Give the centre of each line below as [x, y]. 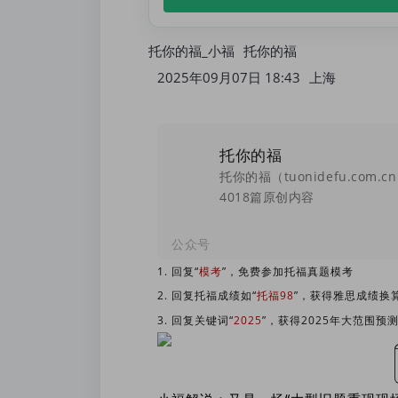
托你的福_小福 [191, 51]
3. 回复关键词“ [195, 320]
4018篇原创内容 [267, 196]
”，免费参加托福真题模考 [288, 271]
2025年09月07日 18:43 [229, 77]
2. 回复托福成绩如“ [207, 295]
